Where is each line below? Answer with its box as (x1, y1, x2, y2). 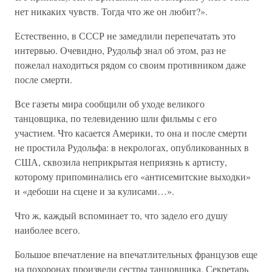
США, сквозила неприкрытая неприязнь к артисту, (15, 155, 227, 168)
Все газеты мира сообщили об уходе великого (15, 97, 205, 110)
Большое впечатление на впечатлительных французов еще (15, 248, 257, 260)
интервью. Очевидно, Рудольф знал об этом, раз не (15, 44, 226, 56)
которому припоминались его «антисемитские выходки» (15, 170, 251, 183)
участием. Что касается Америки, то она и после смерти (15, 126, 247, 139)
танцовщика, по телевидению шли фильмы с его (15, 112, 217, 124)
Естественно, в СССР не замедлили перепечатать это (15, 29, 236, 42)
